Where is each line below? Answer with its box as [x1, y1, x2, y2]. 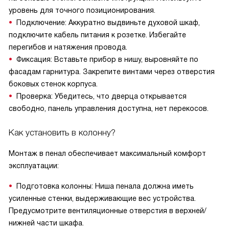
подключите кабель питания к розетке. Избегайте [9, 31, 186, 39]
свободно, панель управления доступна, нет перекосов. [9, 104, 209, 112]
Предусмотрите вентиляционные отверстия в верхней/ [9, 207, 207, 215]
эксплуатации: [9, 162, 59, 170]
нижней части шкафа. [9, 219, 84, 227]
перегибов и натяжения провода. [9, 43, 127, 51]
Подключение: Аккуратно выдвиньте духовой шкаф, [16, 18, 200, 27]
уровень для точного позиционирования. [9, 6, 155, 14]
